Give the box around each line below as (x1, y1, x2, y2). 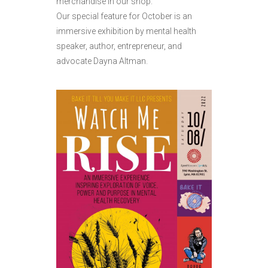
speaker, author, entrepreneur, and (56, 41, 182, 51)
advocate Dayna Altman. (56, 56, 148, 66)
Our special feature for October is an (56, 11, 192, 22)
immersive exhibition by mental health (56, 26, 196, 36)
